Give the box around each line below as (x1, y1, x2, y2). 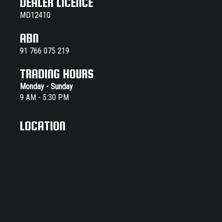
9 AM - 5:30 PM (20, 92, 69, 102)
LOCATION (20, 118, 65, 133)
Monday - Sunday (20, 81, 73, 91)
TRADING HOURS (20, 66, 94, 81)
